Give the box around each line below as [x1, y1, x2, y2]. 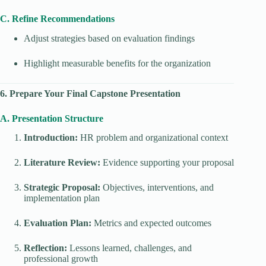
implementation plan [24, 193, 100, 204]
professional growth [24, 254, 98, 264]
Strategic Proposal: [24, 182, 100, 193]
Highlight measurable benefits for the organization [24, 58, 211, 68]
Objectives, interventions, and [100, 182, 214, 193]
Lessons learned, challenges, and [67, 243, 192, 254]
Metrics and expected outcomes [91, 218, 211, 229]
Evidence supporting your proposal [100, 157, 234, 168]
